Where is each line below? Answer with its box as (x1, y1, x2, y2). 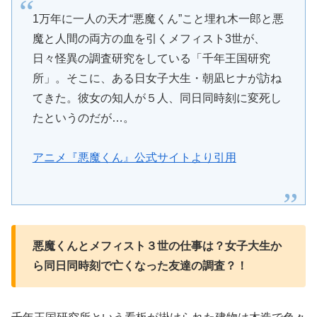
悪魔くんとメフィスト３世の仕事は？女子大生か (33, 240, 282, 253)
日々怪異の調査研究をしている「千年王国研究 (32, 52, 270, 64)
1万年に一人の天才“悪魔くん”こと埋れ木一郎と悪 (32, 12, 284, 25)
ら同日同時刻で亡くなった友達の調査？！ (33, 260, 248, 272)
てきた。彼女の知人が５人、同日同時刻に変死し (32, 91, 282, 104)
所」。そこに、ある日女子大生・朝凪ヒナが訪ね (32, 71, 282, 84)
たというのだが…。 (32, 111, 134, 124)
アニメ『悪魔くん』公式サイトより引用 (32, 151, 236, 164)
